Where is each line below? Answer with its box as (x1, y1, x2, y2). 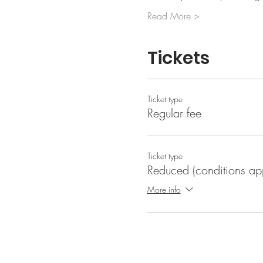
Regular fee (147, 105, 201, 121)
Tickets (147, 46, 210, 70)
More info (147, 184, 181, 195)
